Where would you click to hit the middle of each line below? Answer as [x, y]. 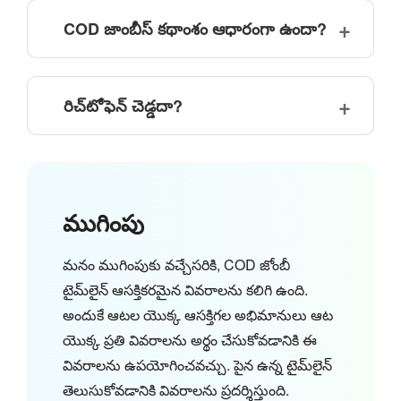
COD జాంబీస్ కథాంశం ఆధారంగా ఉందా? [195, 28]
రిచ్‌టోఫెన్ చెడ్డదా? [123, 105]
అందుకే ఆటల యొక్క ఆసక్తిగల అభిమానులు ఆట [198, 314]
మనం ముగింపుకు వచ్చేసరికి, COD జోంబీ [176, 264]
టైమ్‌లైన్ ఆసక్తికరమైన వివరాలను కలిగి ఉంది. [185, 289]
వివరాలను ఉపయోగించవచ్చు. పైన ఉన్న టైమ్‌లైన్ [197, 364]
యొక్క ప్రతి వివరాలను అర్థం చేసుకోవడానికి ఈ [190, 339]
